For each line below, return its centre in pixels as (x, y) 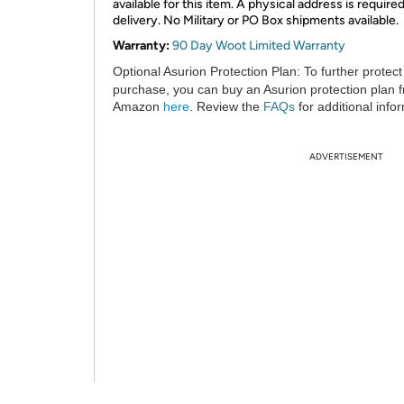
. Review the (226, 106)
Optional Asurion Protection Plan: (207, 71)
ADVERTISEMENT (346, 156)
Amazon (138, 106)
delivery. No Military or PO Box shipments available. (256, 20)
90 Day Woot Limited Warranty (259, 46)
